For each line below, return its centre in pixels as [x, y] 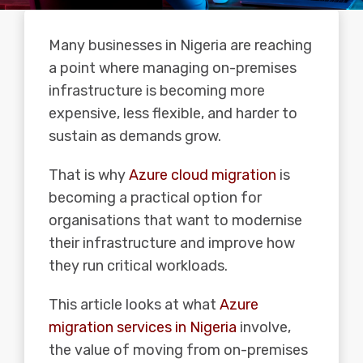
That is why [89, 175]
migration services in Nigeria [143, 327]
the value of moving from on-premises [178, 350]
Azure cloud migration [203, 175]
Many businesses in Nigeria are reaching [180, 45]
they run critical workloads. [138, 265]
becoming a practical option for [155, 197]
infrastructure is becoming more [157, 90]
